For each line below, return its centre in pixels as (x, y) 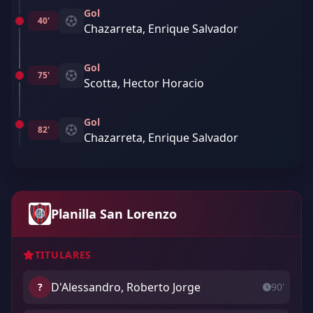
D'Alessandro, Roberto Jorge (126, 287)
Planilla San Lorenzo (114, 214)
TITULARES (63, 255)
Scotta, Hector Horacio (144, 83)
